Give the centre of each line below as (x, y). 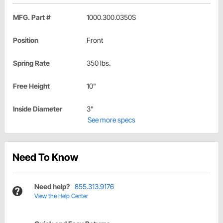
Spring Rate (31, 63)
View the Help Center (61, 196)
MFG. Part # (32, 17)
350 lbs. (99, 63)
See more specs (111, 120)
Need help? (52, 187)
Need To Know (45, 158)
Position (26, 40)
